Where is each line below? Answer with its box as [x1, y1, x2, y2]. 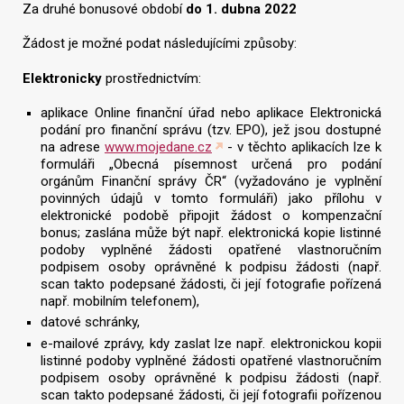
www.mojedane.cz [105, 138, 212, 155]
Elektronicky [23, 70, 102, 87]
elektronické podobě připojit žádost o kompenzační [41, 207, 381, 224]
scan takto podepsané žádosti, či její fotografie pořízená [41, 275, 381, 292]
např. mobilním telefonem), [41, 292, 199, 309]
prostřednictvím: [102, 70, 201, 87]
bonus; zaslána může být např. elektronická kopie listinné [41, 224, 381, 241]
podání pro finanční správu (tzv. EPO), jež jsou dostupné [41, 121, 381, 138]
